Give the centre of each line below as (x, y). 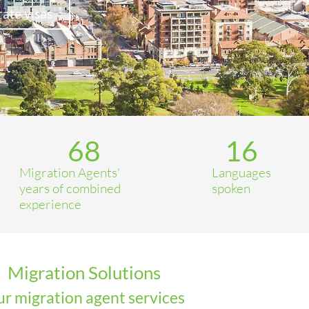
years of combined (70, 188)
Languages (241, 172)
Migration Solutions (84, 272)
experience (50, 204)
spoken (231, 188)
